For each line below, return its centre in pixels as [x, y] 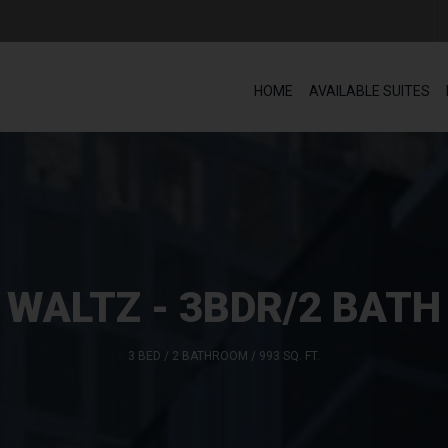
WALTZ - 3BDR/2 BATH [224, 308]
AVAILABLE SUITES [369, 91]
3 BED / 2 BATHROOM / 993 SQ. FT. [224, 356]
